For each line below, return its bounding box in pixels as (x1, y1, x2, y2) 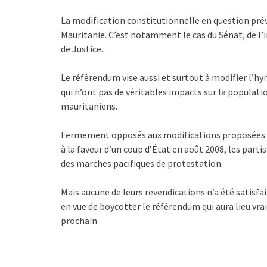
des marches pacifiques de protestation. (61, 157, 223, 169)
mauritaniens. (61, 100, 117, 112)
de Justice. (61, 43, 103, 55)
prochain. (61, 215, 99, 226)
